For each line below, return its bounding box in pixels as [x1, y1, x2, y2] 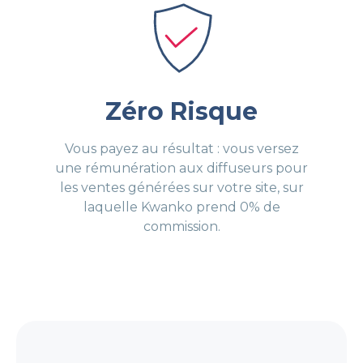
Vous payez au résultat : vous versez [64, 141, 299, 157]
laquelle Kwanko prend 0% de [83, 199, 280, 216]
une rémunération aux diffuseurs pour [55, 160, 308, 177]
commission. [143, 219, 220, 235]
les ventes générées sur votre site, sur [59, 180, 304, 196]
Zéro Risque [105, 96, 258, 127]
